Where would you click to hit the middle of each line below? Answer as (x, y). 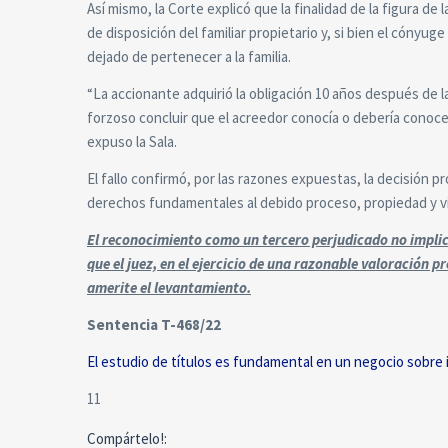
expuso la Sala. (132, 141)
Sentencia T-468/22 (154, 324)
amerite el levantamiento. (169, 287)
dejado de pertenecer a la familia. (189, 56)
